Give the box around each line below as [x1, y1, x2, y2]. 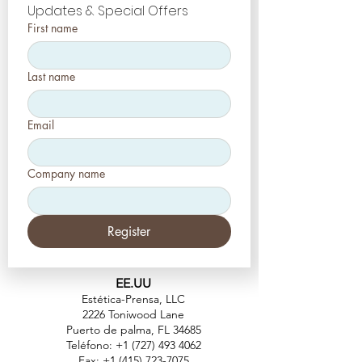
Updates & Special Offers [27, 2, 188, 21]
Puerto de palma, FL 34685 [65, 322, 201, 338]
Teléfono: [65, 338, 116, 353]
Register [107, 223, 151, 241]
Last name [27, 69, 75, 85]
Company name [27, 166, 105, 182]
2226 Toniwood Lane [82, 307, 184, 322]
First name [27, 20, 78, 36]
